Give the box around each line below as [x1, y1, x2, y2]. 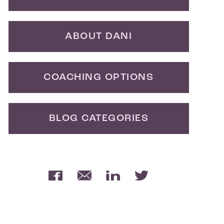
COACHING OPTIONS [43, 72, 154, 82]
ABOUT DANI [65, 31, 132, 41]
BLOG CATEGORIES [48, 113, 149, 123]
